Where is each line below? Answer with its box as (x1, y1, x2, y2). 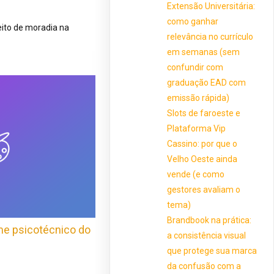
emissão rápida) (167, 92, 230, 103)
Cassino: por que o (167, 138, 238, 149)
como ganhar (167, 16, 219, 26)
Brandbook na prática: (167, 215, 252, 225)
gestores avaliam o (167, 184, 241, 194)
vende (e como (167, 169, 225, 179)
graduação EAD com (167, 77, 246, 87)
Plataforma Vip (167, 123, 226, 133)
